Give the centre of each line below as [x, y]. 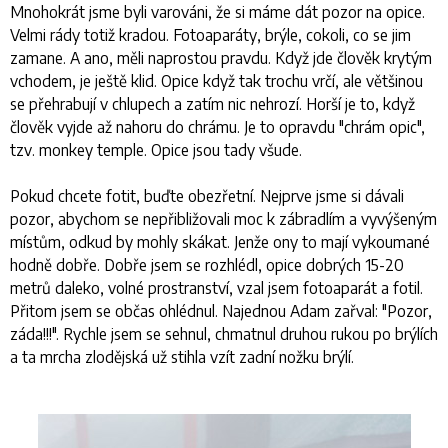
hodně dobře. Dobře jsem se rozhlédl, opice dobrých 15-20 [207, 265]
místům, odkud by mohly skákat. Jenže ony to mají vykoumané [220, 242]
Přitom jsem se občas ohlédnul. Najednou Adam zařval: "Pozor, [221, 311]
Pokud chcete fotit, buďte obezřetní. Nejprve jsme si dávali [207, 196]
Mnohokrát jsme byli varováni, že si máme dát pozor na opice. [217, 12]
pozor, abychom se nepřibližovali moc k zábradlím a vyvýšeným [223, 219]
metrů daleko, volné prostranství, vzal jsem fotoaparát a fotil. [216, 288]
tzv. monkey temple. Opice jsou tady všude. [156, 150]
